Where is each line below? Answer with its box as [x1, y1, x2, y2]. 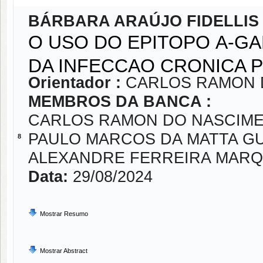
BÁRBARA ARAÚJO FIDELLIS [28, 12, 259, 30]
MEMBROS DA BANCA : [28, 93, 211, 110]
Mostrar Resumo [40, 210, 88, 217]
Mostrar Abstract [40, 247, 87, 254]
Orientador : [28, 74, 126, 92]
